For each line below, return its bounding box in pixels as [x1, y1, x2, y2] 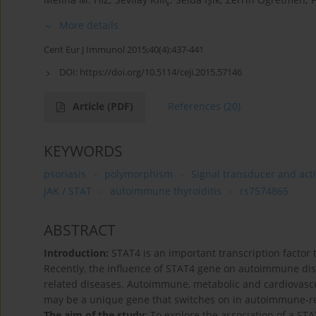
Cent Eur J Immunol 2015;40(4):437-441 [44, 43, 204, 56]
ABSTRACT [44, 220, 116, 241]
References [168, 99, 221, 114]
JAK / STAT [44, 184, 92, 198]
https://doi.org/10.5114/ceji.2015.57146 [80, 66, 242, 79]
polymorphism [104, 167, 173, 181]
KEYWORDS [44, 141, 123, 162]
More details [59, 18, 119, 32]
